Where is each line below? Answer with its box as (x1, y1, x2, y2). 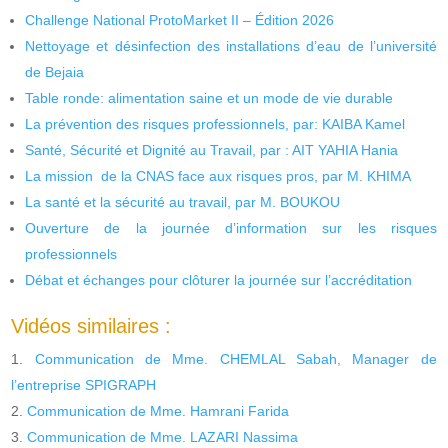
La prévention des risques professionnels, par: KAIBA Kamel (25, 115, 406, 132)
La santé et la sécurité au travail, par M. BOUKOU (25, 193, 341, 210)
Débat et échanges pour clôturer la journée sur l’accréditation (25, 271, 413, 288)
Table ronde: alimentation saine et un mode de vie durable (25, 89, 394, 106)
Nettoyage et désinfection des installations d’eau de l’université (25, 37, 437, 54)
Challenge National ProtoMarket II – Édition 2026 (25, 11, 335, 28)
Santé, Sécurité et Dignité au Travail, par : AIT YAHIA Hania (25, 141, 399, 158)
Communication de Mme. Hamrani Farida (27, 402, 290, 419)
